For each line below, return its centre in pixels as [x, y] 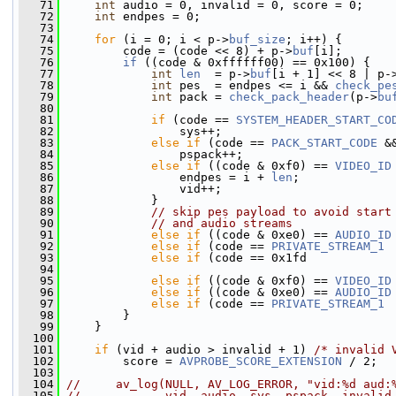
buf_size [257, 39]
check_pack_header [289, 97]
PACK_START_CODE [324, 143]
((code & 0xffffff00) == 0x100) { [254, 62]
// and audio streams [222, 223]
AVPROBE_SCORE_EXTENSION [261, 361]
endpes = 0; [158, 16]
